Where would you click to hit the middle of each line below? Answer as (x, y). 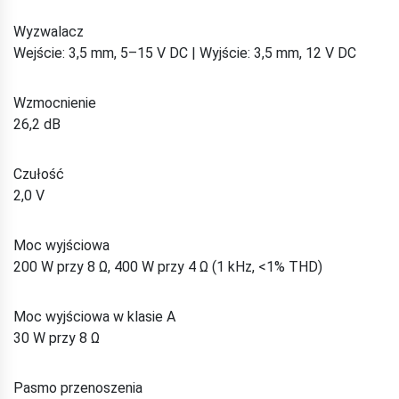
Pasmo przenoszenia (78, 387)
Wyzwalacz (49, 31)
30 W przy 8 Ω (57, 338)
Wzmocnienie (55, 102)
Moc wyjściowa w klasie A (94, 316)
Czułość (39, 174)
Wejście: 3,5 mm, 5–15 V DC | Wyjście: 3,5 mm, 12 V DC (185, 53)
